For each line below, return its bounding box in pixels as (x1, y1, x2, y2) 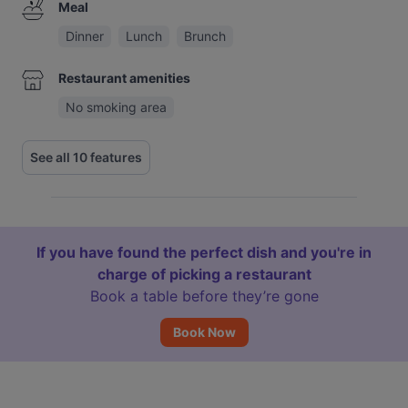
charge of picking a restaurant (97, 265, 311, 283)
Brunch (184, 28, 226, 44)
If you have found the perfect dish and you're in (36, 243, 372, 261)
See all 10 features (30, 149, 142, 165)
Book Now (172, 324, 236, 340)
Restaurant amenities (58, 70, 190, 86)
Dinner (66, 28, 104, 44)
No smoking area (66, 99, 167, 115)
